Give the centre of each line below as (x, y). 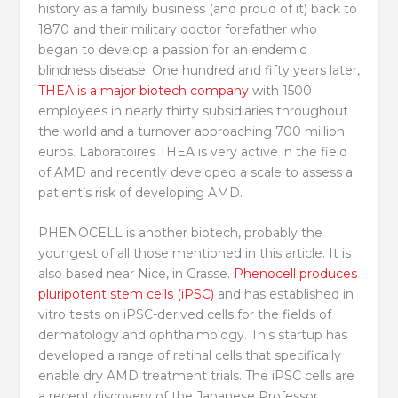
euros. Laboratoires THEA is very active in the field (192, 151)
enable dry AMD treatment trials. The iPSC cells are (196, 376)
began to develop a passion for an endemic (172, 49)
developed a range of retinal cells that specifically (189, 356)
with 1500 (280, 90)
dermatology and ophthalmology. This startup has (192, 335)
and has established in (283, 295)
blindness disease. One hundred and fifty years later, (199, 70)
